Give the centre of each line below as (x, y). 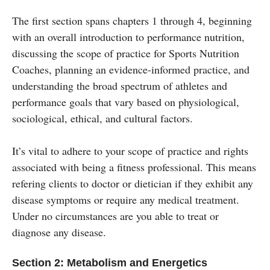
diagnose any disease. (59, 232)
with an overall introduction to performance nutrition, (128, 36)
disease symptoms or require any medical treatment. (126, 199)
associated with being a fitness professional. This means (134, 167)
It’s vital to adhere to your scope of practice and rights (130, 150)
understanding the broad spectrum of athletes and (120, 85)
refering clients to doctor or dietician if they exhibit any (133, 183)
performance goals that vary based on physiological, (126, 102)
